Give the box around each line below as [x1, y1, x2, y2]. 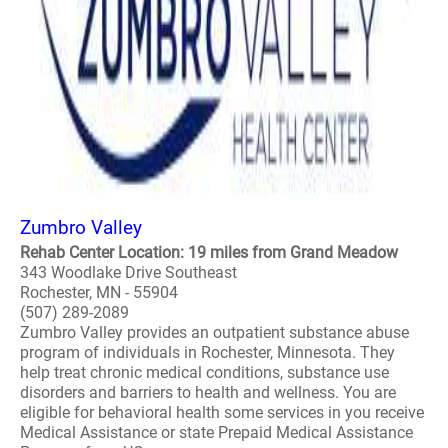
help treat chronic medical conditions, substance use [20, 363, 389, 382]
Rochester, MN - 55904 [20, 283, 178, 302]
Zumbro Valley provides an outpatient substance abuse [20, 323, 409, 342]
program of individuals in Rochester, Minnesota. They [20, 343, 395, 362]
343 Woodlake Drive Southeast [20, 263, 237, 282]
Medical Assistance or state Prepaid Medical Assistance [20, 423, 413, 442]
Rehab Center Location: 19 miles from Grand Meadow [20, 243, 398, 262]
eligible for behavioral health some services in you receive [20, 403, 424, 422]
